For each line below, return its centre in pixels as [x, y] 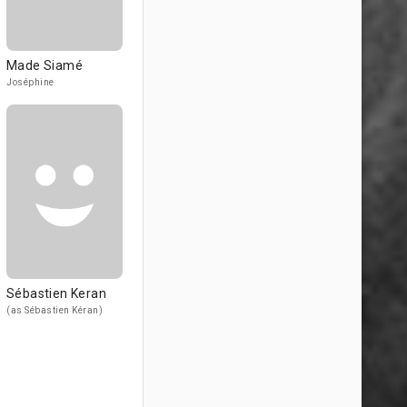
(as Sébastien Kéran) [55, 310]
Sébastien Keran [56, 293]
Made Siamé [45, 65]
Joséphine [30, 82]
